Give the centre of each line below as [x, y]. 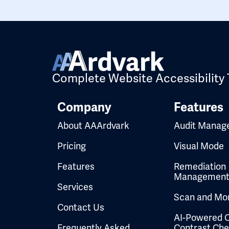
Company [84, 107]
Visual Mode [199, 146]
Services [75, 187]
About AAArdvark [93, 125]
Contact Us [81, 207]
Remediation [200, 166]
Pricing [72, 146]
